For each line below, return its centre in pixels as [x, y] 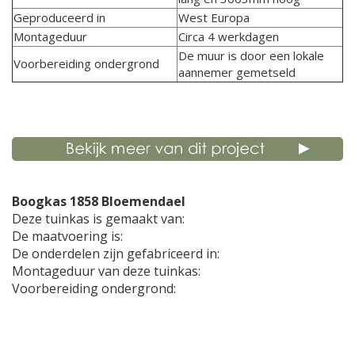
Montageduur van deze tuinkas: [108, 271]
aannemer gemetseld [237, 72]
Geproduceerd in [59, 17]
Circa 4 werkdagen [229, 36]
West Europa [214, 17]
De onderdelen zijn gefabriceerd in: [116, 253]
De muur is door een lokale [251, 55]
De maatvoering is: [71, 236]
